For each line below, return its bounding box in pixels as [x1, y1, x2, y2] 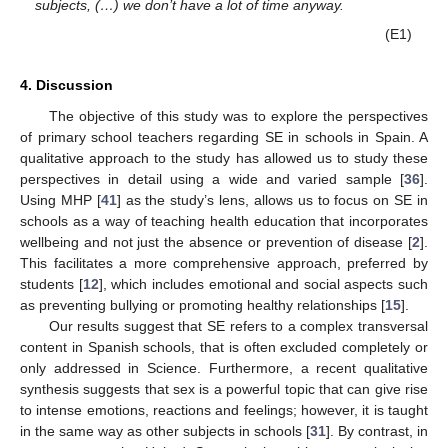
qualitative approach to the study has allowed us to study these [20, 150, 428, 167]
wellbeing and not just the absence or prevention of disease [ [20, 234, 412, 251]
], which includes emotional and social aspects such [98, 276, 428, 293]
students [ [20, 276, 83, 293]
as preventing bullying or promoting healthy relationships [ [20, 297, 385, 314]
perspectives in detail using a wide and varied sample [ [20, 171, 404, 188]
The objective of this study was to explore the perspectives [48, 108, 428, 125]
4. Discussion [20, 77, 113, 94]
